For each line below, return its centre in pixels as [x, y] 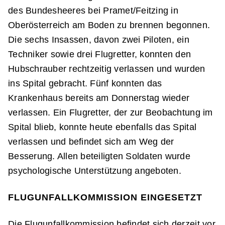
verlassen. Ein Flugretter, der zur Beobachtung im [110, 113]
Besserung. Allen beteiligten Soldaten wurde [99, 156]
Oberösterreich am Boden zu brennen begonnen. [109, 25]
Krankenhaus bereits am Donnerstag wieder [99, 98]
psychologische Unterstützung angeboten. [95, 171]
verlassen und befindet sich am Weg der [91, 142]
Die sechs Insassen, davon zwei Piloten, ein [99, 40]
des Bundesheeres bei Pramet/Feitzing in [93, 11]
